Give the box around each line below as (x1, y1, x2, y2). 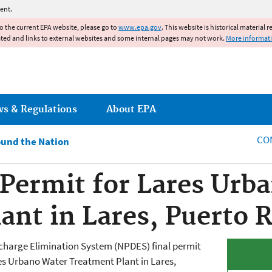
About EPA (106, 103, 156, 115)
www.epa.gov (118, 22, 161, 32)
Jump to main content (89, 1, 183, 13)
